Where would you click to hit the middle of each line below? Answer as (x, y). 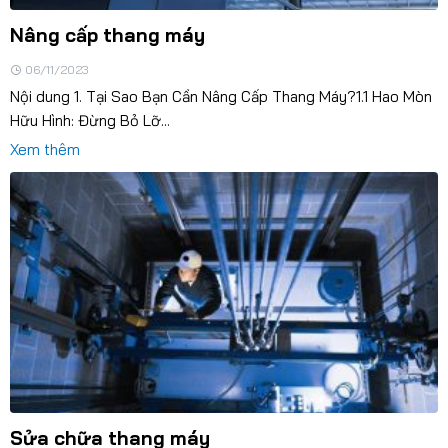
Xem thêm (44, 149)
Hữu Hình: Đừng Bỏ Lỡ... (89, 120)
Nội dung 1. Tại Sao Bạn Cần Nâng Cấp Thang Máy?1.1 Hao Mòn (220, 96)
